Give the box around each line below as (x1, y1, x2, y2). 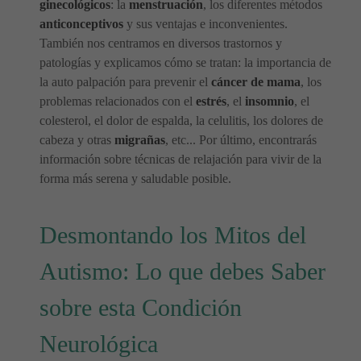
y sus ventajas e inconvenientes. (123, 17, 288, 31)
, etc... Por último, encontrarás (165, 133, 317, 147)
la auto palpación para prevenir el (39, 75, 211, 89)
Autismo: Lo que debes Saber (39, 258, 326, 285)
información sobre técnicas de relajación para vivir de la (39, 152, 322, 166)
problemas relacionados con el (39, 94, 196, 108)
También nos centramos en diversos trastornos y (39, 36, 282, 50)
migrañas (114, 133, 165, 147)
